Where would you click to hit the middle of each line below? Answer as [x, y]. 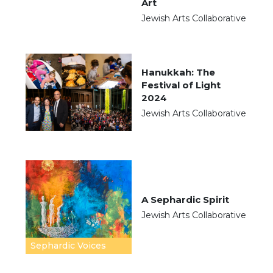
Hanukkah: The [178, 72]
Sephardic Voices [68, 246]
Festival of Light [181, 85]
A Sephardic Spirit [186, 200]
